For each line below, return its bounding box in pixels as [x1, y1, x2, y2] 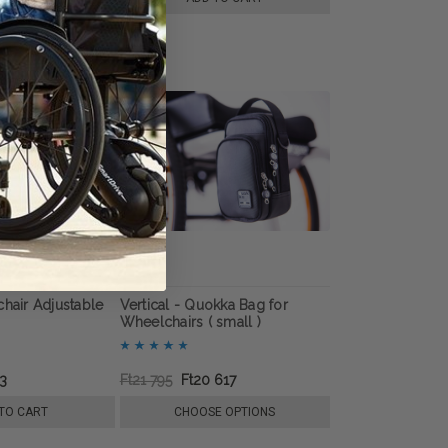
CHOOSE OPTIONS [174, 404, 276, 419]
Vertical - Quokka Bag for [119, 297, 288, 314]
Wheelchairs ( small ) [119, 314, 261, 331]
